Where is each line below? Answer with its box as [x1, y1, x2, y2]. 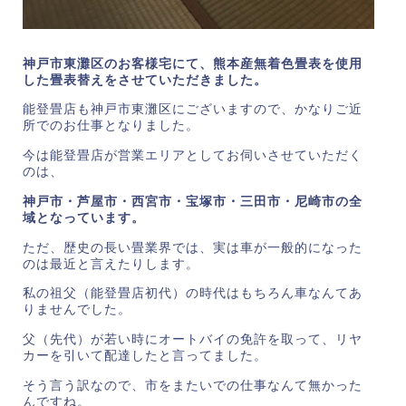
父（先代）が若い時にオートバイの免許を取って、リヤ [23, 333, 362, 347]
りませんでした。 [23, 303, 131, 317]
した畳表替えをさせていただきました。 [23, 72, 267, 87]
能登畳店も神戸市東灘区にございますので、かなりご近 [23, 102, 362, 117]
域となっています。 [23, 210, 145, 225]
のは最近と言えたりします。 [23, 256, 199, 271]
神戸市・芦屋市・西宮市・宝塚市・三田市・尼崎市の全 [23, 194, 362, 208]
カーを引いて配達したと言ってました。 [23, 349, 267, 363]
